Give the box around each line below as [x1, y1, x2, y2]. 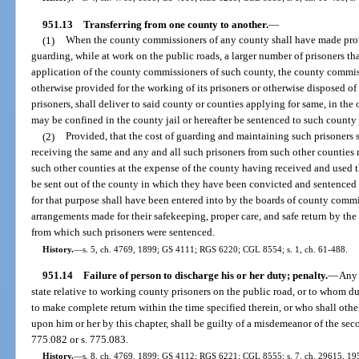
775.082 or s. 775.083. [31, 333, 129, 345]
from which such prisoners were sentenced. [31, 226, 216, 239]
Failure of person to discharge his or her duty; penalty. [83, 268, 328, 281]
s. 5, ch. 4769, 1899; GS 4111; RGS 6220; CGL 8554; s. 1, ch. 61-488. [82, 244, 348, 254]
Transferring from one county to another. [83, 18, 268, 30]
